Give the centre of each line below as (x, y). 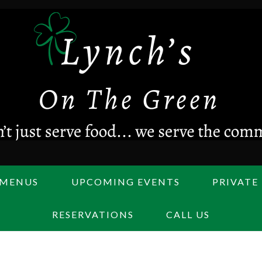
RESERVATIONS (93, 214)
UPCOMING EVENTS (125, 182)
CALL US (188, 214)
